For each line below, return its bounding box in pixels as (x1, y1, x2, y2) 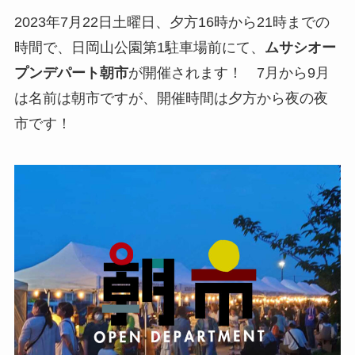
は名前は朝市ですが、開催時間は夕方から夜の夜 (13, 90, 328, 107)
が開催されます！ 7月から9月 (128, 65, 330, 82)
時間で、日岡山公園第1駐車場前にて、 (13, 40, 265, 56)
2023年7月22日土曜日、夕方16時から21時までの (13, 14, 330, 31)
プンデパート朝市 (13, 65, 128, 82)
